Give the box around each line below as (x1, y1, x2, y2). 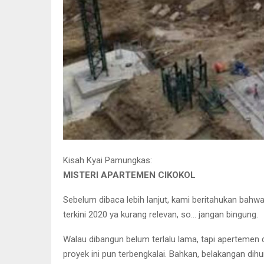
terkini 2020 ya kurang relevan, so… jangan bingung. (63, 209, 258, 220)
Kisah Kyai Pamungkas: (63, 154, 152, 166)
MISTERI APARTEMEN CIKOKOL (63, 169, 196, 180)
